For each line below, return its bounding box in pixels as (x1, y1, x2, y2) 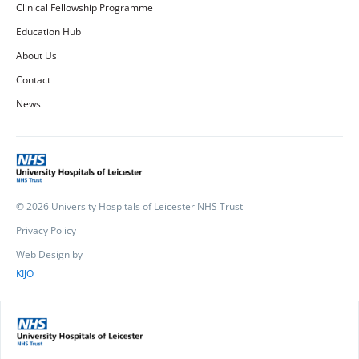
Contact (16, 73, 50, 87)
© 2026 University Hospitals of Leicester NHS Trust (16, 199, 243, 213)
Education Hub (16, 25, 81, 38)
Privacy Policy (16, 223, 76, 237)
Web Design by (16, 247, 83, 261)
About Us (16, 49, 57, 63)
